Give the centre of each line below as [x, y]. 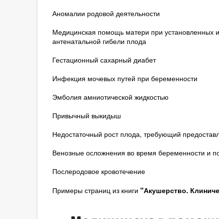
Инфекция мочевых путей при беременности [125, 78]
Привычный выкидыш [86, 115]
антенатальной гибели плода [99, 41]
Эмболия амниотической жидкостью [110, 97]
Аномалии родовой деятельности [106, 13]
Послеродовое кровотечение [99, 171]
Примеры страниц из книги [96, 190]
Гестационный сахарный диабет [104, 60]
